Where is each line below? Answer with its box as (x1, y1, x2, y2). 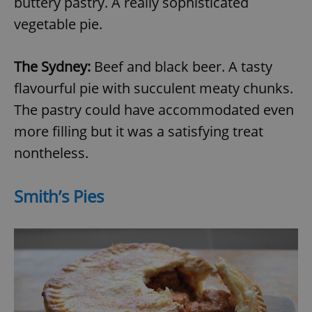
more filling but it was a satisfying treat (14, 121, 263, 141)
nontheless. (14, 143, 92, 162)
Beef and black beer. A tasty (91, 56, 272, 76)
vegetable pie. (14, 14, 102, 33)
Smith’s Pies (14, 184, 104, 208)
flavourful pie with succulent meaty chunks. (14, 78, 293, 97)
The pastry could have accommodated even (14, 100, 294, 119)
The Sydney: (14, 56, 91, 76)
